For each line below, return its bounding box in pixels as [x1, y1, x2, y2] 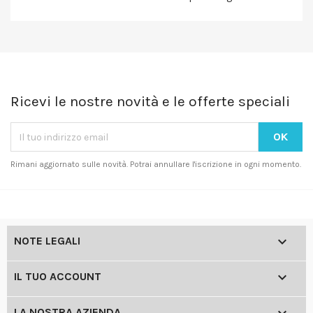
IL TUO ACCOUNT [14, 270, 101, 284]
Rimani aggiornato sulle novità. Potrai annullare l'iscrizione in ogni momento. [10, 159, 301, 170]
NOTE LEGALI [14, 234, 80, 248]
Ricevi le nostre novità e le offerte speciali [10, 93, 290, 110]
